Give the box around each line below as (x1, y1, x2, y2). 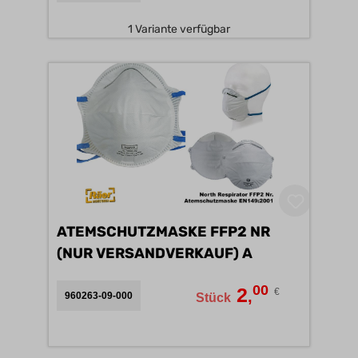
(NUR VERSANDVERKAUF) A (242, 245, 253, 262)
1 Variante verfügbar (128, 22, 230, 36)
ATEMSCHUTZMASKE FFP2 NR (57, 223, 270, 241)
